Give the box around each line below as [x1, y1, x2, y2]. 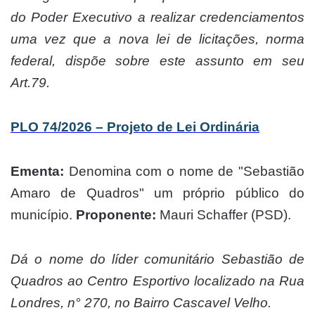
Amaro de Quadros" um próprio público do [11, 185, 304, 200]
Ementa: [11, 163, 64, 179]
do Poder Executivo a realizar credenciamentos [11, 9, 304, 25]
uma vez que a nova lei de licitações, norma [11, 31, 304, 46]
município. [11, 207, 76, 222]
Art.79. [11, 75, 50, 90]
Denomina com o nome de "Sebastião [64, 163, 304, 179]
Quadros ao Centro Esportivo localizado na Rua [11, 273, 304, 288]
